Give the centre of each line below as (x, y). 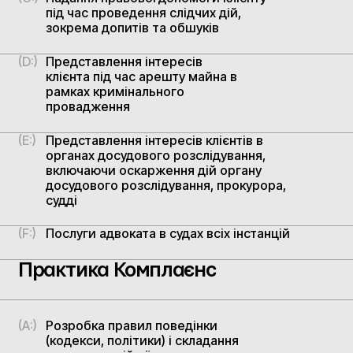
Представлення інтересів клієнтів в (155, 140)
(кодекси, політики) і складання (143, 341)
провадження (88, 106)
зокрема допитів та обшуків (133, 27)
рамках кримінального (115, 91)
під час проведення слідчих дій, (144, 12)
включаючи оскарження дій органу (154, 170)
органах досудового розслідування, (156, 155)
